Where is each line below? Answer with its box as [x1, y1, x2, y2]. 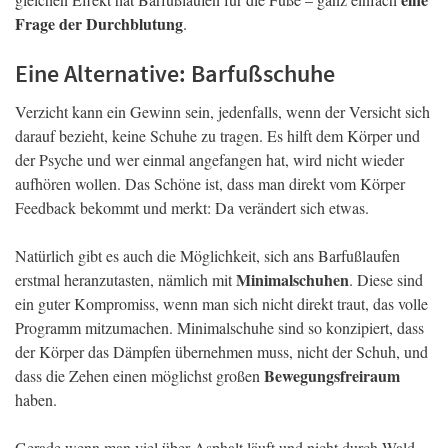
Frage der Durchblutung [15, 12, 183, 36]
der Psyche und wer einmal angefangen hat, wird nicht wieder [15, 149, 404, 171]
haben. [15, 389, 57, 411]
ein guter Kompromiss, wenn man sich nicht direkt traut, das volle [15, 293, 428, 315]
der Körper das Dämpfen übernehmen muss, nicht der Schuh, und [15, 341, 428, 363]
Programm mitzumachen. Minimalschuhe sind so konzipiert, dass [15, 317, 424, 339]
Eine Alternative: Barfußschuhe [15, 58, 335, 90]
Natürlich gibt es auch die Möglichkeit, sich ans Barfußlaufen [15, 245, 400, 267]
